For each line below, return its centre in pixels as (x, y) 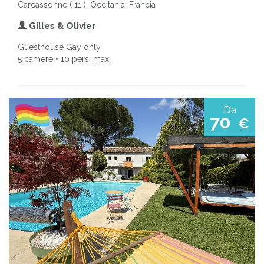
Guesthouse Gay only (59, 47)
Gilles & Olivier (61, 26)
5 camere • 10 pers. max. (64, 59)
